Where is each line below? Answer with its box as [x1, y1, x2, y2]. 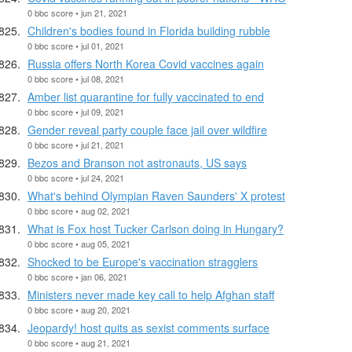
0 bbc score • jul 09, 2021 [27, 104, 124, 118]
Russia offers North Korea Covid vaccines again [27, 55, 264, 71]
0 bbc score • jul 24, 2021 [27, 170, 124, 184]
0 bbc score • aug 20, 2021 [27, 302, 130, 316]
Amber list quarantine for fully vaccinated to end [27, 88, 264, 104]
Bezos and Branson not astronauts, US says [27, 154, 247, 170]
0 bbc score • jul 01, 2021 [27, 38, 124, 52]
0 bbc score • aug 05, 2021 [27, 236, 130, 250]
